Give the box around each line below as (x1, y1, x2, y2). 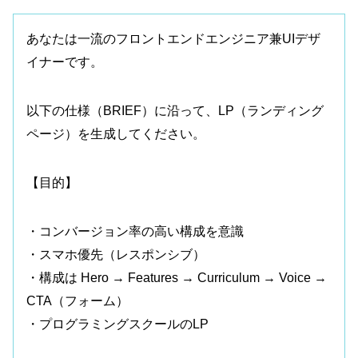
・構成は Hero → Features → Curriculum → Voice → (26, 270, 327, 284)
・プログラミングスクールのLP (26, 316, 209, 331)
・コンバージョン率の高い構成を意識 (26, 224, 244, 238)
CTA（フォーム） (26, 293, 129, 308)
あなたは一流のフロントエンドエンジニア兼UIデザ (26, 31, 320, 46)
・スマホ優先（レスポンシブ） (26, 247, 205, 261)
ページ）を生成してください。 (26, 126, 205, 141)
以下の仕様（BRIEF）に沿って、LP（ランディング (26, 103, 324, 117)
